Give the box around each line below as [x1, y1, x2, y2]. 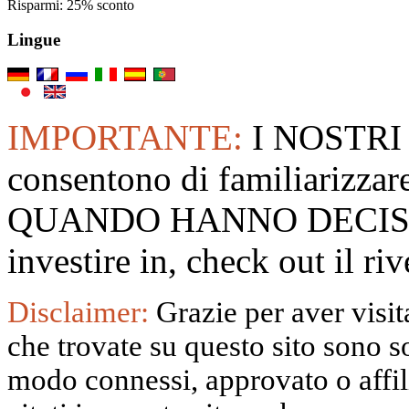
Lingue [7, 30, 60, 50]
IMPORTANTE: [7, 117, 252, 157]
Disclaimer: [7, 295, 156, 329]
